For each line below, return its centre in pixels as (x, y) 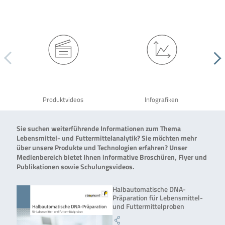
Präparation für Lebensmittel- (158, 198)
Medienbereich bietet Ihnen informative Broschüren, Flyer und (111, 157)
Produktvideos (63, 100)
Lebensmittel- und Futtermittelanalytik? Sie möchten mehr (106, 138)
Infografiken (162, 100)
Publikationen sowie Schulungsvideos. (75, 167)
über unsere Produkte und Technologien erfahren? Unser (102, 148)
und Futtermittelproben (148, 206)
